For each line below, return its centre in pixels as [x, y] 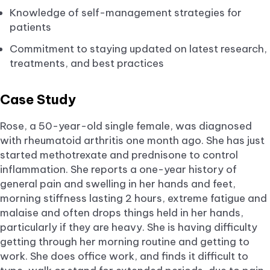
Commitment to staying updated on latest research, [138, 49]
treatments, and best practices [87, 63]
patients [30, 27]
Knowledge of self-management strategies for [126, 12]
